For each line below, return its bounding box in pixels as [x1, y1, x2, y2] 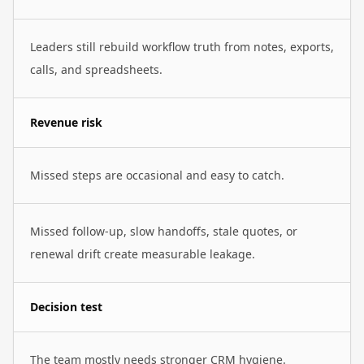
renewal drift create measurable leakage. [30, 246, 255, 262]
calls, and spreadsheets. [30, 62, 162, 77]
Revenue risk [30, 115, 102, 130]
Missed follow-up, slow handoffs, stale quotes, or [30, 223, 297, 239]
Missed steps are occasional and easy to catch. [30, 167, 284, 183]
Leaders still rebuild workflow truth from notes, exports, [30, 39, 334, 54]
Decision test [30, 299, 102, 314]
